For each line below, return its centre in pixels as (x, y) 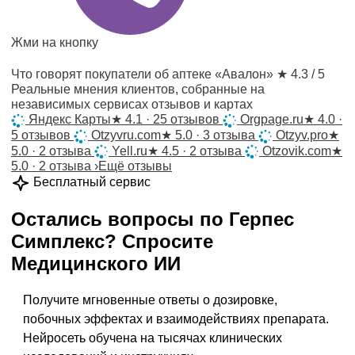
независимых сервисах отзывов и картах (132, 104)
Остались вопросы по (120, 219)
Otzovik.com (297, 151)
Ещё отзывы (135, 166)
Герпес (261, 219)
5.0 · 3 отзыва (214, 135)
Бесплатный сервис (90, 182)
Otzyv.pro (302, 135)
